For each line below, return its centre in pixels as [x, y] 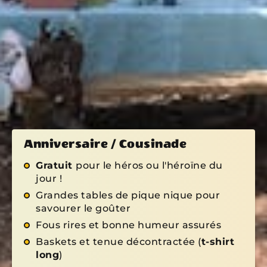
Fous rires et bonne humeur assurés [128, 225]
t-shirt [218, 241]
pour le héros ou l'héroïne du [149, 165]
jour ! [49, 178]
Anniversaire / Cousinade [105, 144]
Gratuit [56, 165]
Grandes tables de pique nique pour [128, 195]
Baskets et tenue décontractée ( [119, 241]
